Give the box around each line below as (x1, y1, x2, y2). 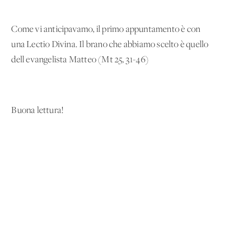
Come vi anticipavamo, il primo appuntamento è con (11, 24, 201, 34)
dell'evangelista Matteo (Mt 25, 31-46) (11, 55, 149, 65)
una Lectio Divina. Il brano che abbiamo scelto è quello (11, 40, 209, 50)
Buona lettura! (11, 105, 64, 116)
